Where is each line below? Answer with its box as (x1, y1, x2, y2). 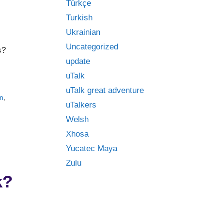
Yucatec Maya (66, 144, 117, 153)
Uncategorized (66, 42, 118, 51)
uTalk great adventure (66, 86, 144, 95)
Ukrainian (66, 28, 100, 37)
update (66, 57, 90, 66)
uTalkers (66, 100, 96, 109)
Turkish (66, 13, 93, 22)
